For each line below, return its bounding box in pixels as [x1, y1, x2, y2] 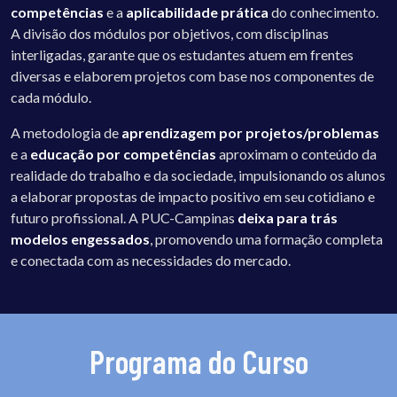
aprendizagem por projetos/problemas [121, 123, 379, 141]
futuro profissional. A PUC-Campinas [11, 208, 237, 226]
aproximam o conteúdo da [216, 144, 377, 162]
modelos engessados [11, 230, 150, 247]
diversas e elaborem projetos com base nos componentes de [11, 66, 374, 84]
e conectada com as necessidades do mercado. [11, 251, 291, 269]
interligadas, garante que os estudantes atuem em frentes [11, 45, 354, 63]
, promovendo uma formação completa [150, 230, 383, 247]
